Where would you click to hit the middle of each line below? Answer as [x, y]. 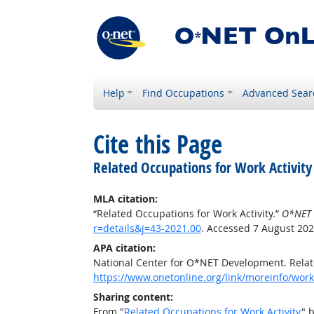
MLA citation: [125, 199]
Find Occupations [184, 93]
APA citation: [124, 248]
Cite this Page [157, 144]
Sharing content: [133, 297]
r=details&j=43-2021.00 [147, 228]
